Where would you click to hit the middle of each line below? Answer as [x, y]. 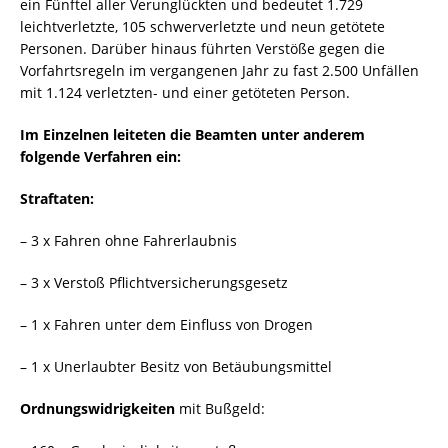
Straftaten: [57, 199]
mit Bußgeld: [220, 409]
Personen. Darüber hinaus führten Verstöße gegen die [202, 49]
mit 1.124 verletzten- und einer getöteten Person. [185, 93]
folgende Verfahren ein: [100, 157]
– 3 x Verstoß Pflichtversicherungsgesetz [154, 283]
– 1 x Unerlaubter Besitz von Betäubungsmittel [176, 367]
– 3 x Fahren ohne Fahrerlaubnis [128, 241]
